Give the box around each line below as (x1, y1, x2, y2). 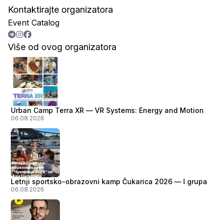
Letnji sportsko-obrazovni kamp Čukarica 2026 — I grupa (11, 177, 207, 186)
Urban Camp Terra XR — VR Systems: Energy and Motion (11, 106, 204, 114)
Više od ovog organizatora (8, 42, 116, 52)
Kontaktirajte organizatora (8, 4, 113, 15)
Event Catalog (8, 18, 59, 27)
